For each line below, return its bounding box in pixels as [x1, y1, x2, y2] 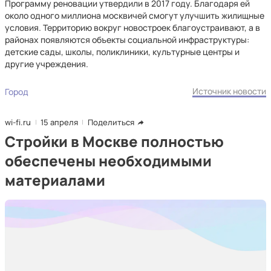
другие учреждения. [5, 58, 88, 70]
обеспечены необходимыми [5, 151, 212, 171]
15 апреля [41, 117, 78, 128]
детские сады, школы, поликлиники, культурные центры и [5, 46, 240, 57]
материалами [5, 170, 105, 190]
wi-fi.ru [5, 117, 31, 128]
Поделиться [88, 117, 134, 128]
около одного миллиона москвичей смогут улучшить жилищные [5, 10, 264, 21]
